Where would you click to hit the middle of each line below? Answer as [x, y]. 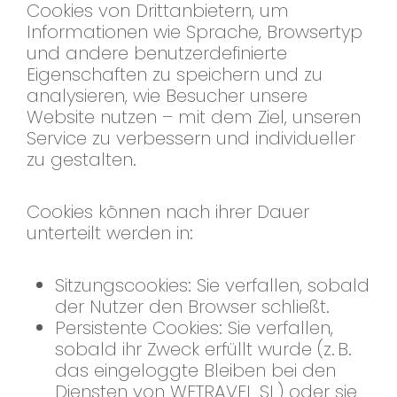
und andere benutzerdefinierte [157, 54]
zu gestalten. [82, 160]
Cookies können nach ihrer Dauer [168, 212]
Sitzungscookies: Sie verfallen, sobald [212, 286]
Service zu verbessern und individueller [191, 139]
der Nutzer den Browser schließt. [192, 307]
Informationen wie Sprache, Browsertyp [195, 32]
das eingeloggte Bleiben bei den [195, 371]
